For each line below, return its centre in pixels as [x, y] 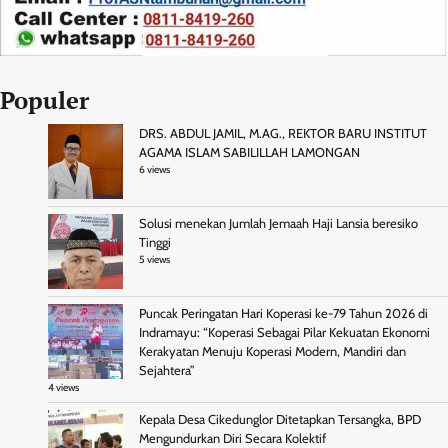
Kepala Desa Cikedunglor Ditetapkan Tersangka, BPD [280, 419]
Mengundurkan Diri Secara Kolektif [232, 438]
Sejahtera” [167, 370]
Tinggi [155, 242]
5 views [154, 259]
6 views [154, 169]
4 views [63, 387]
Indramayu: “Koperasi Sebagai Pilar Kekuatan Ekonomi [284, 332]
